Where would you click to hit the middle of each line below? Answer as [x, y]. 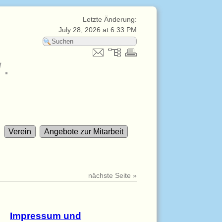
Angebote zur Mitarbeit [84, 132]
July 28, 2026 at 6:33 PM [98, 30]
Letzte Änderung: [110, 20]
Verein [20, 132]
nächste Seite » [112, 176]
